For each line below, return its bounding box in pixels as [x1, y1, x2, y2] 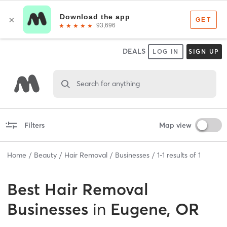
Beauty [34, 150, 57, 160]
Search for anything [76, 79, 140, 88]
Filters [24, 120, 45, 130]
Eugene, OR [110, 199, 199, 219]
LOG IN [152, 48, 179, 55]
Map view [159, 120, 192, 130]
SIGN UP [188, 48, 220, 55]
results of [165, 150, 198, 160]
